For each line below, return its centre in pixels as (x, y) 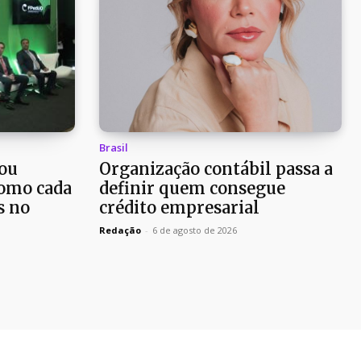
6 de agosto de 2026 (194, 230)
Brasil (113, 148)
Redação (120, 230)
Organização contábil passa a (216, 169)
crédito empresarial (181, 208)
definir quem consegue (192, 189)
